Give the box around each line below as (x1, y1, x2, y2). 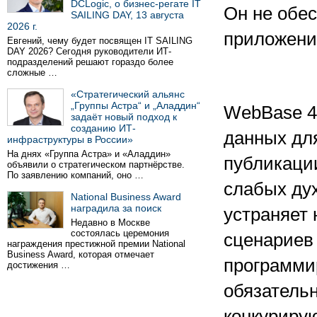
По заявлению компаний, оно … (7, 170, 144, 180)
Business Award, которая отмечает (7, 249, 154, 260)
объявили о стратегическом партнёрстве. (7, 159, 185, 170)
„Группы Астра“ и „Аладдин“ (71, 100, 200, 111)
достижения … (7, 260, 70, 270)
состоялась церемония (71, 228, 169, 238)
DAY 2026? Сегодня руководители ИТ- (7, 46, 171, 57)
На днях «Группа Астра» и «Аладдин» (7, 149, 171, 159)
